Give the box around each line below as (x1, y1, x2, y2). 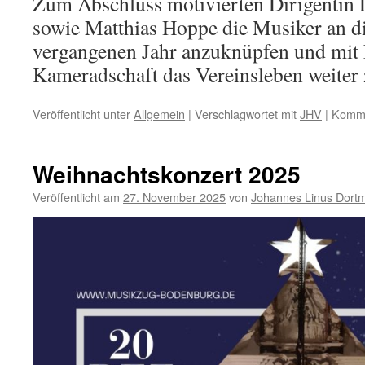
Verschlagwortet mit (195, 105, 297, 123)
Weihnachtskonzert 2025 (33, 157, 301, 191)
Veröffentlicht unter (33, 105, 130, 123)
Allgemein (134, 105, 185, 123)
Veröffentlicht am (33, 188, 120, 206)
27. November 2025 (123, 188, 226, 206)
